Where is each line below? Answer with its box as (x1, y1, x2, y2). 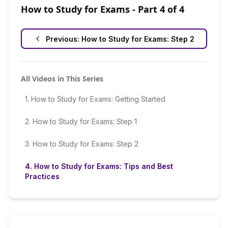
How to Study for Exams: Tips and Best (34, 162, 173, 170)
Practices (25, 172, 60, 181)
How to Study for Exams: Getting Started (31, 95, 165, 103)
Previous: (46, 34, 81, 43)
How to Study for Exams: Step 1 (33, 117, 137, 126)
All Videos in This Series (21, 74, 103, 83)
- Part (130, 3, 160, 15)
